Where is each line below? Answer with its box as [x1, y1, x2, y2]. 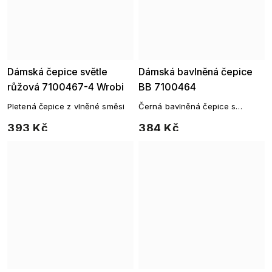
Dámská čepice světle [7, 66, 107, 78]
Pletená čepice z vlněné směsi [7, 101, 124, 111]
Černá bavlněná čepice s [138, 101, 236, 111]
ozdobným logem [138, 113, 205, 123]
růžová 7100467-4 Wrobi [7, 81, 124, 93]
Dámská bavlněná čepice [138, 66, 253, 78]
